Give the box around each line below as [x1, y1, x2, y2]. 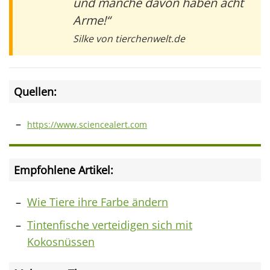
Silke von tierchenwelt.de [73, 31, 185, 45]
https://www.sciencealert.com [27, 118, 147, 130]
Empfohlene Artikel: [14, 162, 113, 177]
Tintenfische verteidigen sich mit [27, 217, 192, 232]
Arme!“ [73, 11, 110, 28]
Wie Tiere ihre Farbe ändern [27, 194, 168, 209]
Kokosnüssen [27, 234, 95, 249]
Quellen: [14, 84, 57, 99]
